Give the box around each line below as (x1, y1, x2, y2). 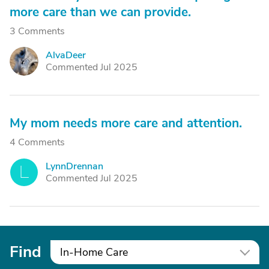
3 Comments (10, 25, 65, 38)
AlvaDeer (46, 49, 86, 62)
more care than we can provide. (10, 4, 191, 20)
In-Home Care (60, 245, 128, 259)
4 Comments (10, 136, 65, 149)
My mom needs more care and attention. (10, 115, 242, 131)
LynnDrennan (46, 160, 103, 173)
